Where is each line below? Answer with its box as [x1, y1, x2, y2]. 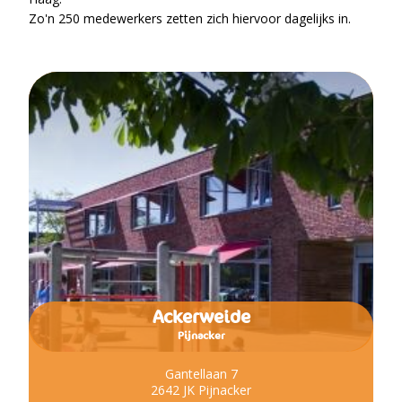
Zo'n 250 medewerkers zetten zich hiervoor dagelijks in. [29, 10, 351, 27]
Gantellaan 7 [164, 365, 238, 382]
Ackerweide [152, 306, 250, 328]
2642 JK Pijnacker [151, 381, 251, 398]
